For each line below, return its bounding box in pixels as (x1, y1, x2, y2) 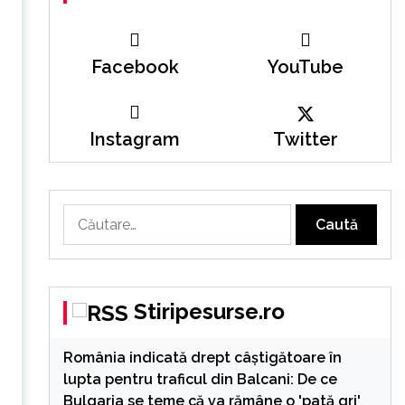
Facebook (90, 56, 179, 78)
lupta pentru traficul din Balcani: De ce (62, 370, 337, 388)
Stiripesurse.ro (133, 298, 285, 325)
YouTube (267, 56, 344, 78)
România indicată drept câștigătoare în (62, 348, 342, 366)
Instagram (89, 128, 181, 150)
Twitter (272, 128, 338, 150)
